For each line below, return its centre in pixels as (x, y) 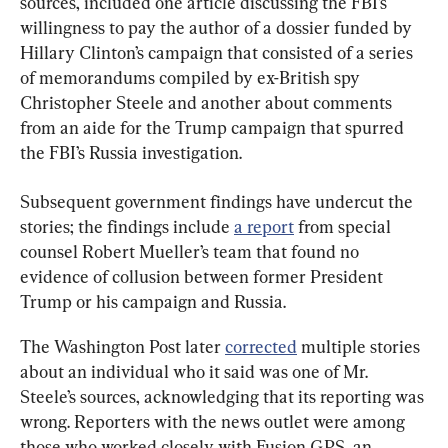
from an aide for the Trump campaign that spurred (214, 128)
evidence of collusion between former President (203, 277)
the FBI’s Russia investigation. (131, 153)
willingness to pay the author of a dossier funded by (218, 28)
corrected (261, 347)
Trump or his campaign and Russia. (153, 302)
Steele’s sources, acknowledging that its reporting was (224, 397)
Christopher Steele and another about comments (208, 103)
